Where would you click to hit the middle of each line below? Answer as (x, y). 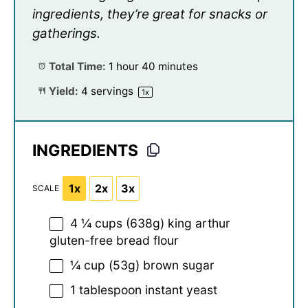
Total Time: (76, 67)
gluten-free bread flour (114, 241)
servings (112, 91)
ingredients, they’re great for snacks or (150, 14)
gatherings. (66, 33)
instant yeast (179, 289)
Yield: (62, 91)
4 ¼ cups (96, 223)
